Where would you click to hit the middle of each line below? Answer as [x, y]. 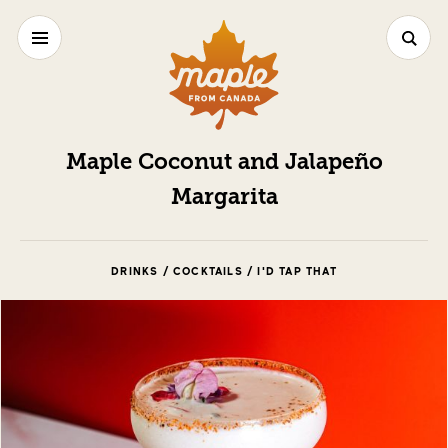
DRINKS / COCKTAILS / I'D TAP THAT [224, 271]
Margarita [224, 198]
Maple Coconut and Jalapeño [224, 163]
